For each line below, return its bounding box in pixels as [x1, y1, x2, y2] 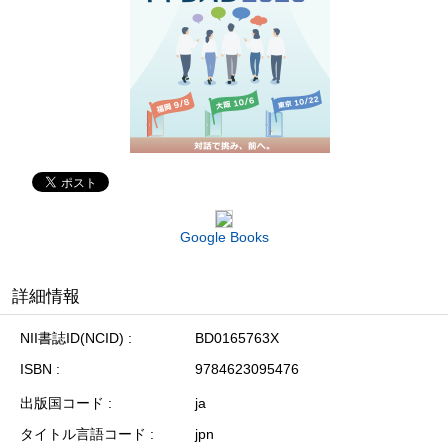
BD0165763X [195, 329, 279, 346]
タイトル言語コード [20, 425, 146, 442]
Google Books [179, 228, 269, 245]
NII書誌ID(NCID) [20, 329, 124, 346]
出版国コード [20, 394, 104, 411]
